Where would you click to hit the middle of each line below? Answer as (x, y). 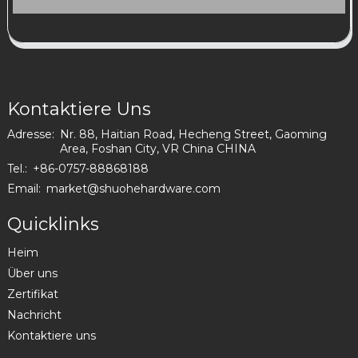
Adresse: (30, 135)
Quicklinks (53, 225)
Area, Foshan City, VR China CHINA (157, 149)
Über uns (32, 274)
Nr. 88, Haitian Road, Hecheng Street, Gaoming (193, 135)
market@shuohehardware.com (133, 189)
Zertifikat (32, 294)
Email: (24, 189)
